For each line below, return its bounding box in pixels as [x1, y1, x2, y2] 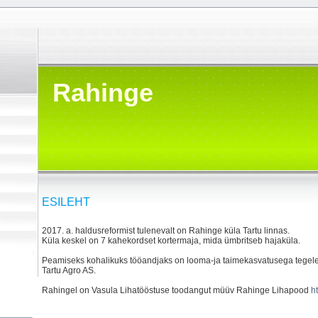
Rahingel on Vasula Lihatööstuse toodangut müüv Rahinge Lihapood [42, 285, 311, 296]
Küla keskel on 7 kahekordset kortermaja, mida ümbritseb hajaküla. [42, 236, 302, 246]
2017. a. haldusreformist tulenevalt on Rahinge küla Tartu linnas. [42, 226, 290, 236]
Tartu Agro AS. [42, 265, 96, 276]
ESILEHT [42, 195, 90, 208]
